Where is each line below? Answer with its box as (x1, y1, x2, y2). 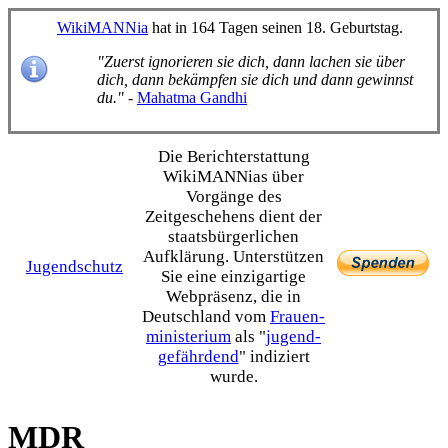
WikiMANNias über (163, 167, 304, 186)
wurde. (209, 367, 258, 386)
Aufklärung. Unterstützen (143, 247, 324, 266)
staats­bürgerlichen (168, 227, 299, 246)
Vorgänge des (185, 187, 282, 206)
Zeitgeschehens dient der (145, 207, 322, 226)
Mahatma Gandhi (137, 89, 247, 106)
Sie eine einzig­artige (161, 267, 306, 286)
